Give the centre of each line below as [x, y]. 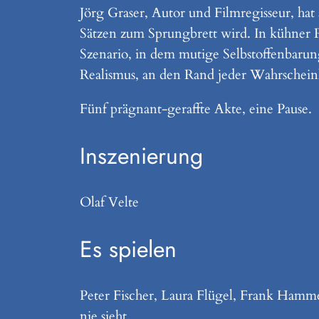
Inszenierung [141, 156]
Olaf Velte [109, 202]
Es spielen [128, 249]
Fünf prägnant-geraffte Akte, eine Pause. [196, 109]
